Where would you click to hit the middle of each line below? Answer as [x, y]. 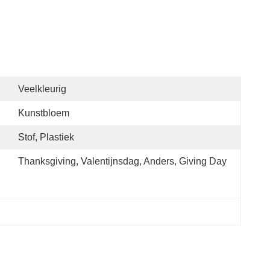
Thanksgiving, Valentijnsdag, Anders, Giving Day [122, 161]
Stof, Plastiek [46, 137]
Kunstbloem [44, 113]
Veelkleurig [42, 89]
